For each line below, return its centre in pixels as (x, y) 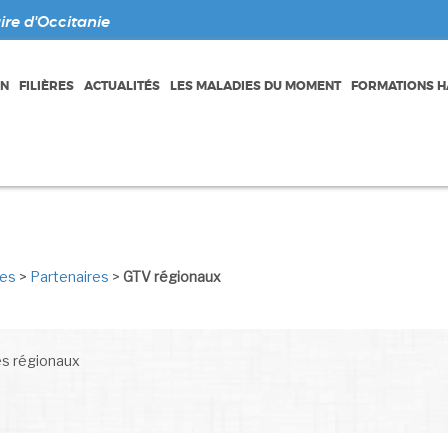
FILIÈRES (47, 86)
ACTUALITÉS (122, 86)
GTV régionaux (171, 276)
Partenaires (69, 276)
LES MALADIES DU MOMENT (256, 86)
